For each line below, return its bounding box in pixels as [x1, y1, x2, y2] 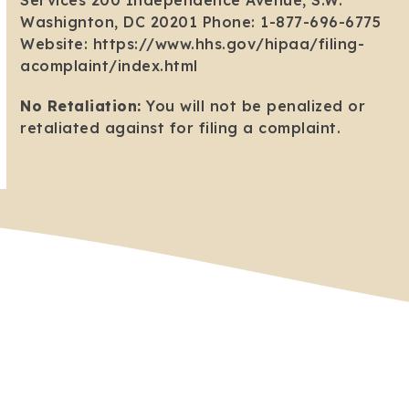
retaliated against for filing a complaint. [20, 119, 341, 138]
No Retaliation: [20, 97, 142, 116]
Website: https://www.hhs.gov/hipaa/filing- [20, 35, 365, 54]
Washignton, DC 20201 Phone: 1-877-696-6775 [20, 13, 382, 32]
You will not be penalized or [141, 97, 366, 116]
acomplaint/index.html [20, 57, 198, 76]
